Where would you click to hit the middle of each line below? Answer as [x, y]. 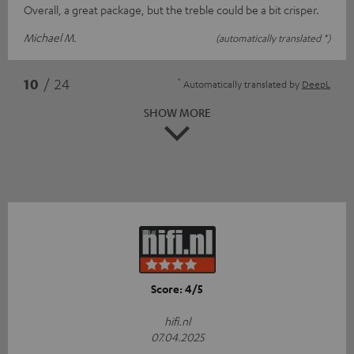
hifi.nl [177, 320]
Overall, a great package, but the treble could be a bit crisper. [171, 10]
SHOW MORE [177, 113]
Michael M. [50, 38]
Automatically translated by [241, 84]
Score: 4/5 [177, 288]
